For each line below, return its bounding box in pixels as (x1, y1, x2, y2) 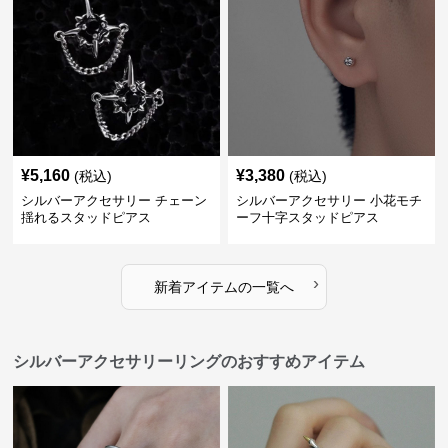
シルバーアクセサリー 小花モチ (235, 193, 422, 208)
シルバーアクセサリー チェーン (21, 193, 208, 208)
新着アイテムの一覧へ (153, 279, 294, 295)
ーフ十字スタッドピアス (235, 210, 379, 225)
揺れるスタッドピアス (21, 210, 152, 225)
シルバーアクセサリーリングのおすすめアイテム (13, 353, 366, 370)
